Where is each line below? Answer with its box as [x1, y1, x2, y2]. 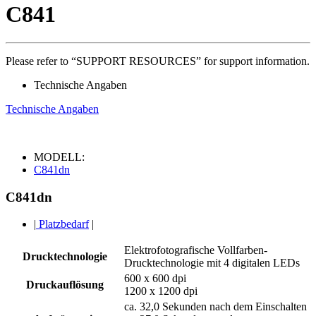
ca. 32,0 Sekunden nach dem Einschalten [124, 300, 307, 313]
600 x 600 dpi [124, 272, 186, 285]
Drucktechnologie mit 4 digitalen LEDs [124, 257, 300, 269]
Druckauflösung [25, 279, 104, 291]
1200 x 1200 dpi [124, 285, 197, 298]
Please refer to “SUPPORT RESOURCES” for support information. [6, 54, 310, 67]
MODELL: [34, 150, 85, 163]
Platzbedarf [36, 218, 89, 231]
